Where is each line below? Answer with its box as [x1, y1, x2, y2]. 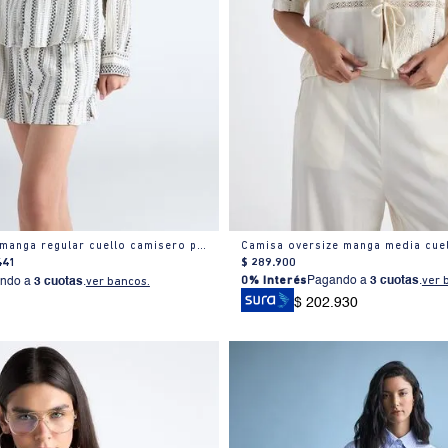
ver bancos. [85, 276, 150, 289]
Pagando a [306, 275, 370, 288]
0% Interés [240, 275, 307, 288]
